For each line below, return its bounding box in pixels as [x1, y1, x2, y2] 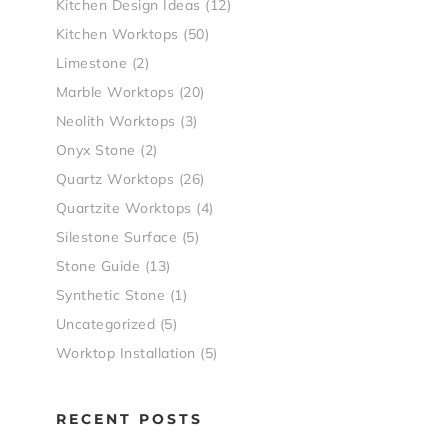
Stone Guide [55, 257, 141, 275]
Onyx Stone [55, 141, 136, 159]
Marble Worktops [55, 83, 175, 101]
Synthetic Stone [55, 286, 166, 304]
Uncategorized [55, 315, 156, 333]
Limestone [55, 54, 128, 72]
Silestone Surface [55, 228, 178, 246]
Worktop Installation [55, 344, 196, 362]
